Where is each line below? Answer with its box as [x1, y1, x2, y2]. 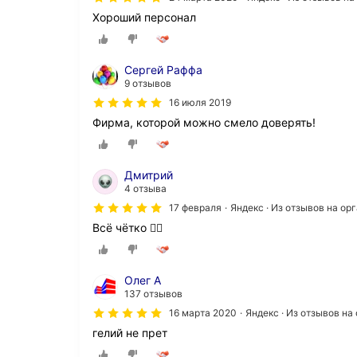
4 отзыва [124, 182, 167, 194]
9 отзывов [124, 76, 171, 89]
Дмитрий [124, 168, 173, 182]
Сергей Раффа [124, 62, 202, 76]
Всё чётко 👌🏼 [92, 221, 163, 234]
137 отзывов [124, 288, 182, 300]
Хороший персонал [92, 10, 196, 24]
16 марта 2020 [169, 307, 237, 320]
